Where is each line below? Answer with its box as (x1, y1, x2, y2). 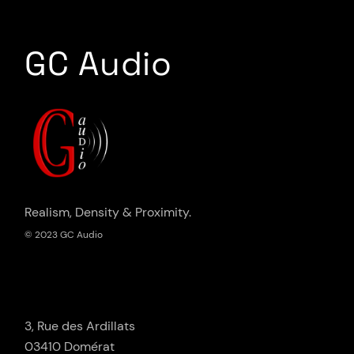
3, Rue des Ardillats (24, 317, 136, 334)
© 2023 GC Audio (24, 228, 104, 241)
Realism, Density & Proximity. (24, 203, 192, 220)
